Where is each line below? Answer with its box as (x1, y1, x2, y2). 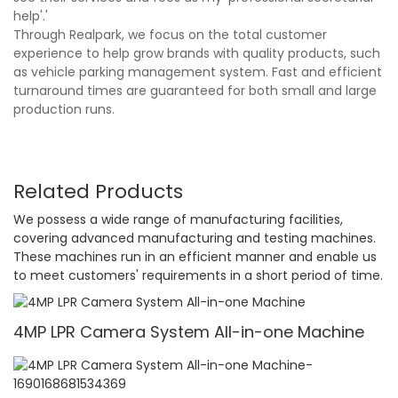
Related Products (13, 178, 183, 206)
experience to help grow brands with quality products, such (13, 44, 380, 63)
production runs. (13, 100, 115, 119)
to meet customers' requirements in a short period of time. (13, 266, 383, 284)
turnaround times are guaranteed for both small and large (13, 82, 377, 100)
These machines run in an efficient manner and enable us (13, 247, 377, 266)
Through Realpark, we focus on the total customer (13, 26, 327, 44)
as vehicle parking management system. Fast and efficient (13, 63, 382, 82)
